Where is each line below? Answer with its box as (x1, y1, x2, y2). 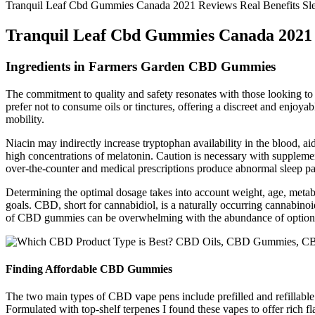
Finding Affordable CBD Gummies (6, 262, 172, 275)
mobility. (6, 112, 44, 125)
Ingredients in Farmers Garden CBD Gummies (6, 58, 276, 74)
